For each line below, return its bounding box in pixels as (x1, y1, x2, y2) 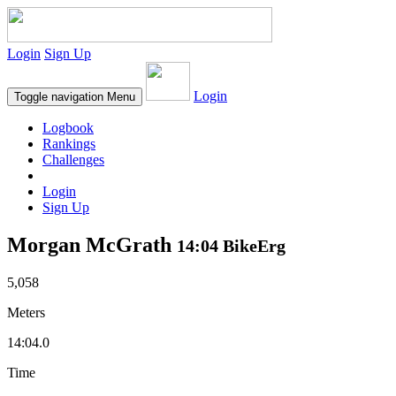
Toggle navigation (14, 90, 103, 103)
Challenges (42, 152, 104, 167)
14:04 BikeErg (177, 235, 286, 255)
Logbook (42, 120, 94, 135)
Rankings (42, 136, 95, 151)
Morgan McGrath (7, 232, 177, 256)
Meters (7, 304, 45, 320)
